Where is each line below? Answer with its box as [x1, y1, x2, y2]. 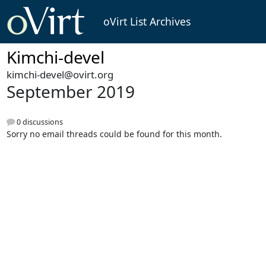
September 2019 [6, 80, 135, 103]
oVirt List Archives [103, 14, 191, 29]
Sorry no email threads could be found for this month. [6, 128, 222, 140]
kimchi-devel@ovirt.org [6, 68, 113, 82]
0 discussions [14, 116, 63, 127]
